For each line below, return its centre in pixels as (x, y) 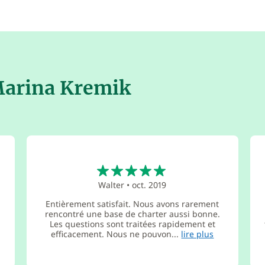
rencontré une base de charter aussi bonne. (132, 214)
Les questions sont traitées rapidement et (132, 224)
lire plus (198, 234)
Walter (112, 185)
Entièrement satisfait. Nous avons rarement (132, 204)
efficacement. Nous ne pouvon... (116, 234)
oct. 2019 (149, 185)
